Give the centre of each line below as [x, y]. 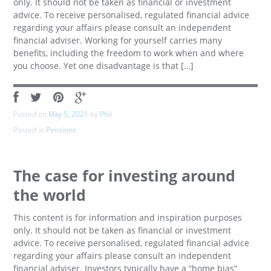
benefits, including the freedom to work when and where [129, 53]
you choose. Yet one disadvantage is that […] [104, 66]
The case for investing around [125, 176]
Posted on [31, 114]
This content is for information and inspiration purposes [128, 217]
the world [50, 195]
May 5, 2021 [69, 114]
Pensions [61, 130]
